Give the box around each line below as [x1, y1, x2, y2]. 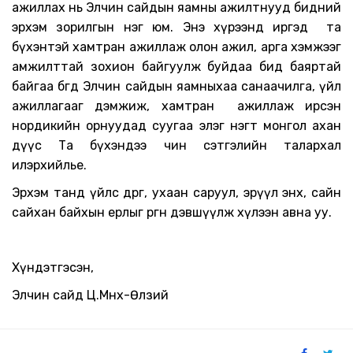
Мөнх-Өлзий [99, 287, 169, 303]
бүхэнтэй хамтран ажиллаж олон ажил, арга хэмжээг [12, 39, 341, 54]
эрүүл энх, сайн [243, 184, 341, 200]
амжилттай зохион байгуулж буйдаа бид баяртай [12, 58, 341, 74]
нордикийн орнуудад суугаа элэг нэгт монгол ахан [12, 117, 341, 133]
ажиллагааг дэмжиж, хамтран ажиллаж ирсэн [12, 98, 341, 113]
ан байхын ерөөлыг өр [41, 204, 154, 220]
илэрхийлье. [12, 157, 87, 173]
